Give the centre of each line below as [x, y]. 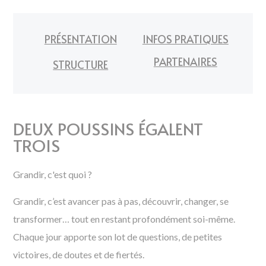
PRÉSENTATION [80, 39]
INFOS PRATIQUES [185, 39]
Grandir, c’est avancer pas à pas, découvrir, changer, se [121, 201]
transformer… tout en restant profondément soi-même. [124, 219]
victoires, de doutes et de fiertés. [79, 254]
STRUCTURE [81, 64]
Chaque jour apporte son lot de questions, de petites [118, 237]
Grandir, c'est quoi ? [53, 174]
